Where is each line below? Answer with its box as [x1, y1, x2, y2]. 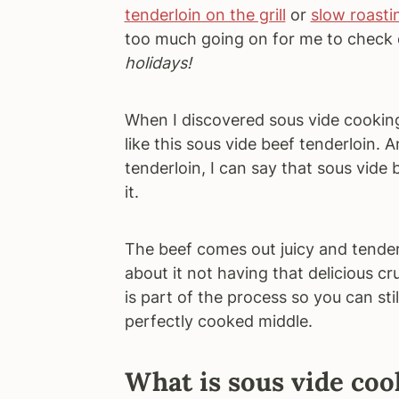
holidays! [124, 53, 191, 72]
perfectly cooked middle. [124, 312, 313, 330]
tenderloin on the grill [124, 5, 286, 24]
